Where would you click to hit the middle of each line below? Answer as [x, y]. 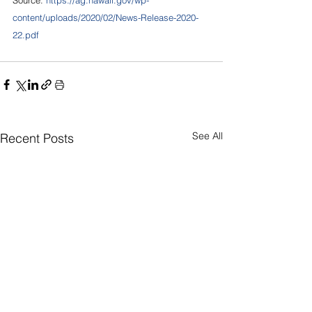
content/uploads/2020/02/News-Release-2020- [106, 17]
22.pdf [26, 34]
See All [208, 135]
